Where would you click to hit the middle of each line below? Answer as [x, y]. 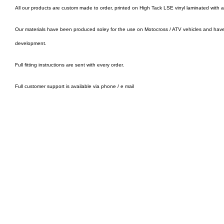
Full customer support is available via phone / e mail [75, 86]
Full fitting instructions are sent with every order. [69, 64]
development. [31, 43]
